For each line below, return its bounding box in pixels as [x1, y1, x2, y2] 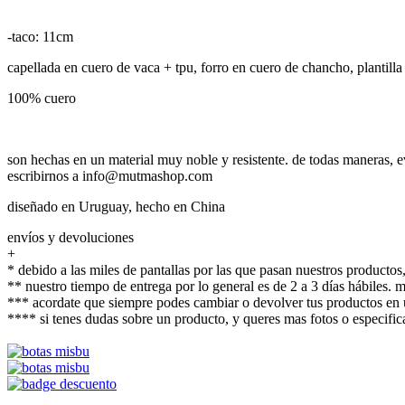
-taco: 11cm [7, 28, 73, 44]
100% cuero [7, 89, 76, 106]
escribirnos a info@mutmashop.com [7, 167, 212, 184]
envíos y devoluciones [7, 229, 134, 245]
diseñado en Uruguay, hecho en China [7, 198, 225, 214]
